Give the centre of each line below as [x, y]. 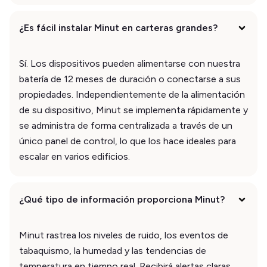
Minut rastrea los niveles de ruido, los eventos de [124, 235]
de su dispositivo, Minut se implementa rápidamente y [133, 110]
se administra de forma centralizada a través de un [126, 125]
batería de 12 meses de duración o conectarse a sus [130, 79]
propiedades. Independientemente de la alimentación [132, 94]
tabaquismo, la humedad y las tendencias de [113, 250]
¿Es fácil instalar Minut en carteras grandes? [118, 27]
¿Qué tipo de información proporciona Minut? [122, 199]
